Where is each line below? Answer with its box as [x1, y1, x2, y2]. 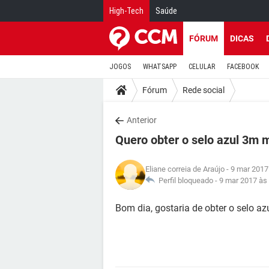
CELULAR [189, 62, 215, 71]
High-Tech [109, 6, 144, 16]
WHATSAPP [143, 62, 177, 71]
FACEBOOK [227, 62, 259, 71]
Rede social [183, 85, 225, 95]
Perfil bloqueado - [155, 176, 219, 185]
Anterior [127, 115, 157, 125]
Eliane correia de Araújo [145, 165, 225, 174]
